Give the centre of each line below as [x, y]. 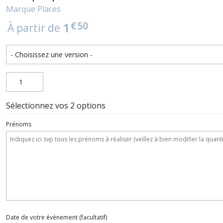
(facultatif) [92, 217]
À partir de [34, 28]
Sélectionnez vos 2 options [56, 106]
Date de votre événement [42, 217]
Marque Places [33, 9]
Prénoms [19, 124]
